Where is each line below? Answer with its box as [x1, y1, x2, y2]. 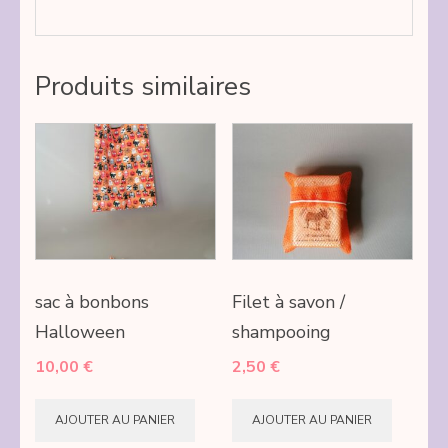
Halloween [35, 319, 125, 344]
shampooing [231, 319, 331, 344]
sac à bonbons [35, 289, 149, 314]
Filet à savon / [231, 289, 345, 314]
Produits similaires [35, 68, 251, 104]
